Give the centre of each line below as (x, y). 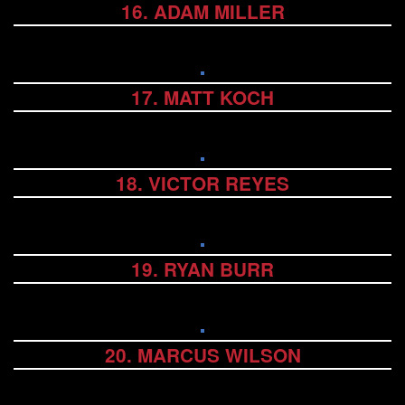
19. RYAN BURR (202, 269)
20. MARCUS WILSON (202, 355)
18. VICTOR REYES (202, 184)
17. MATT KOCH (202, 98)
